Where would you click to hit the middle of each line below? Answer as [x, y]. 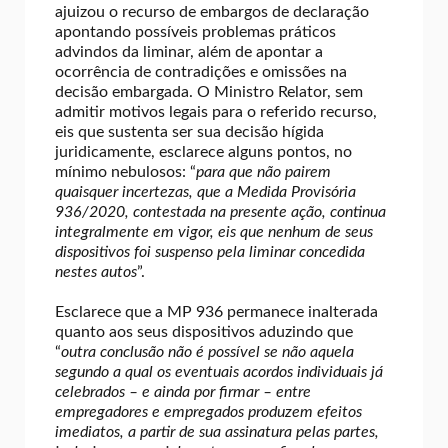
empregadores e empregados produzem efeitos [208, 411]
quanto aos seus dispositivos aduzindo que [204, 331]
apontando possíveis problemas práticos [195, 31]
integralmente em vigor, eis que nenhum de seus [214, 231]
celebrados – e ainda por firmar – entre [183, 391]
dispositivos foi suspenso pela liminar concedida [210, 251]
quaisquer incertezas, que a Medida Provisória [205, 191]
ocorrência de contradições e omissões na [201, 71]
